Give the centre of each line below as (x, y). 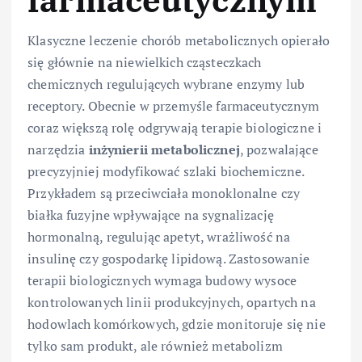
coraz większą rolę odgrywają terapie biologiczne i (175, 128)
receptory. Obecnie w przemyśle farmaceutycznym (174, 106)
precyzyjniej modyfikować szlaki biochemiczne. (166, 172)
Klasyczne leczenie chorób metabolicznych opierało (179, 41)
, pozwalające (279, 150)
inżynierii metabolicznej (164, 150)
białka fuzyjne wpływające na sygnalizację (151, 215)
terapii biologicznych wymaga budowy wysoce (162, 281)
